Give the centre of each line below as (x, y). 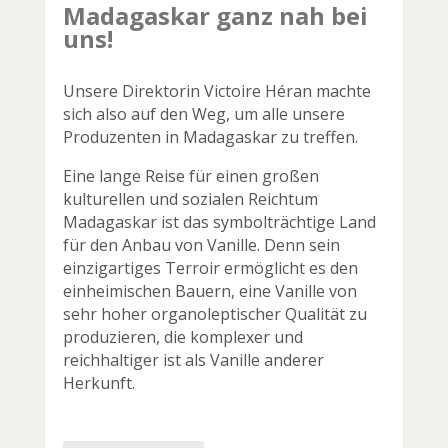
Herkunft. (98, 382)
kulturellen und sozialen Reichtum (190, 198)
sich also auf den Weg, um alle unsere (203, 113)
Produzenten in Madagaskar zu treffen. (210, 136)
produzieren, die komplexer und (182, 336)
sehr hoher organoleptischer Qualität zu (214, 313)
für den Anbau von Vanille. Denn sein (201, 244)
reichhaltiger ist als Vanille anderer (193, 359)
